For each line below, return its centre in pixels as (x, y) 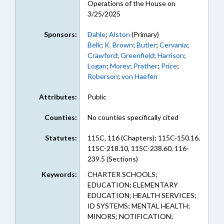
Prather (145, 66)
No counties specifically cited (133, 117)
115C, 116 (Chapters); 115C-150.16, (143, 138)
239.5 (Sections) (112, 159)
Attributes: (58, 97)
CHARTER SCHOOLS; (122, 174)
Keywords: (59, 174)
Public (97, 97)
